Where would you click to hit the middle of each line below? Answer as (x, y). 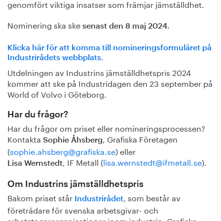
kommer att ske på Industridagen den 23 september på (110, 83)
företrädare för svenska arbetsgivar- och (83, 210)
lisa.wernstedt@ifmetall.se (152, 162)
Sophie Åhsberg (73, 140)
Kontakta (25, 139)
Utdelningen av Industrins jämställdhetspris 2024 (99, 72)
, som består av (152, 197)
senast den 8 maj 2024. (126, 26)
